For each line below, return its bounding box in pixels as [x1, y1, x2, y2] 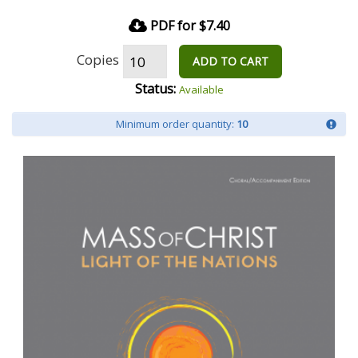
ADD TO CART [192, 54, 268, 69]
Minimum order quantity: [116, 117, 237, 131]
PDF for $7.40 [149, 17, 230, 34]
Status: [134, 80, 176, 97]
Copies [76, 50, 119, 69]
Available [178, 82, 224, 97]
